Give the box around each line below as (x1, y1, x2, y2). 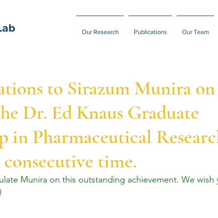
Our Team (182, 28, 209, 36)
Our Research (81, 28, 119, 36)
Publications (133, 28, 167, 36)
